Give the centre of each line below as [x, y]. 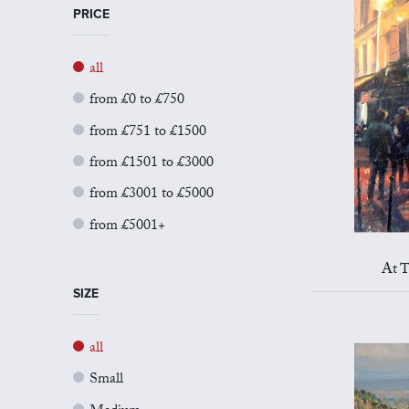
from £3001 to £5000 [152, 195]
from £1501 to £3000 [152, 163]
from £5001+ [127, 226]
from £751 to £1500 [148, 132]
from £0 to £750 [137, 101]
